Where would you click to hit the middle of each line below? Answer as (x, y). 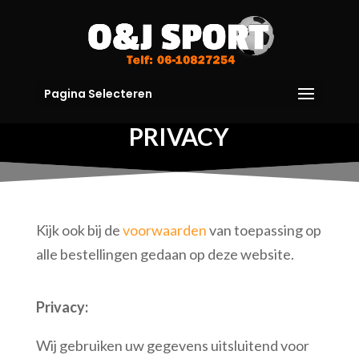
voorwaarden (164, 230)
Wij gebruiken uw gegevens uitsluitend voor (172, 345)
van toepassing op (264, 230)
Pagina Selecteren (98, 94)
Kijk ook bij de (79, 230)
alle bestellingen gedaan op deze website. (165, 254)
